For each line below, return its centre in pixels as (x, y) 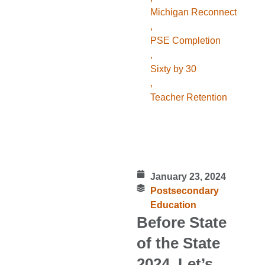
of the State (179, 243)
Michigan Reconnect (193, 12)
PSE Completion (185, 41)
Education (173, 205)
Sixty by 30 (173, 69)
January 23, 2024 (188, 177)
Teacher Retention (188, 98)
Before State (182, 223)
